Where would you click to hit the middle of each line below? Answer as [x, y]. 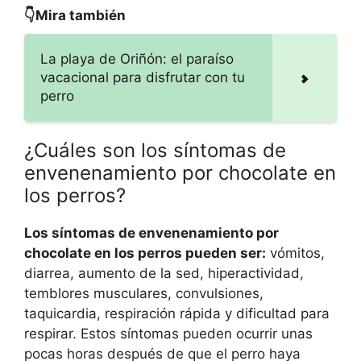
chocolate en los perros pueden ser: [145, 253]
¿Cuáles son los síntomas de [155, 150]
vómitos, [295, 253]
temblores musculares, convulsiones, [144, 293]
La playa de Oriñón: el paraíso [137, 58]
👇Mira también [75, 15]
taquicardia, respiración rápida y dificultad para [177, 313]
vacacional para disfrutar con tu [143, 77]
